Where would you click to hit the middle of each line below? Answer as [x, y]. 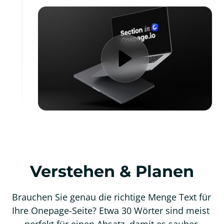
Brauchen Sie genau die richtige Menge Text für [111, 197]
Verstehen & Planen [112, 171]
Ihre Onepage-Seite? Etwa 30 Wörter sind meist [111, 211]
